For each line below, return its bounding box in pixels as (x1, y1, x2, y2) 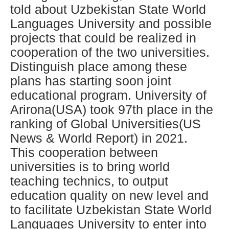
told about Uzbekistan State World (10, 2, 206, 16)
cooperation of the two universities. (10, 44, 210, 59)
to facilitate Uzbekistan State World (10, 202, 212, 217)
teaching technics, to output (10, 173, 168, 188)
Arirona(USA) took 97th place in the (10, 102, 213, 117)
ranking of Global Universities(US (10, 116, 201, 131)
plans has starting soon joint (10, 73, 171, 88)
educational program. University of (10, 87, 207, 102)
